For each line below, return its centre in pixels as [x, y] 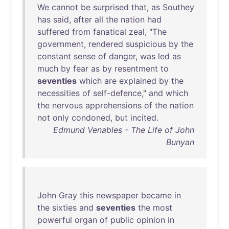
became [156, 195]
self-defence [117, 93]
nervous [67, 105]
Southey [178, 7]
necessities [59, 93]
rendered [106, 44]
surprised [111, 7]
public [122, 220]
